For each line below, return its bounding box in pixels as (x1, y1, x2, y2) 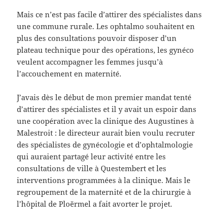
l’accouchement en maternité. (17, 68, 122, 78)
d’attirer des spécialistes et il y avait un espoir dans (17, 104, 197, 114)
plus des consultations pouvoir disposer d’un (17, 33, 177, 43)
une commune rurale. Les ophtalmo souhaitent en (17, 21, 195, 31)
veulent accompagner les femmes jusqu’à (17, 56, 163, 67)
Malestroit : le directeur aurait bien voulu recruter (17, 127, 195, 138)
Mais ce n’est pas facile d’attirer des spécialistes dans (17, 9, 202, 19)
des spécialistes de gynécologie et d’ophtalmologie (17, 139, 193, 149)
